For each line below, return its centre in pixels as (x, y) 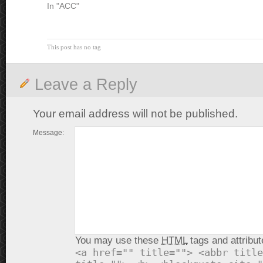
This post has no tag (74, 47)
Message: (48, 133)
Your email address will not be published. (135, 114)
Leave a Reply (86, 85)
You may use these (118, 240)
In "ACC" (63, 6)
